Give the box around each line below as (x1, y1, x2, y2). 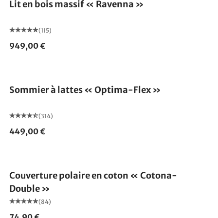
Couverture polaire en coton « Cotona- (9, 169, 177, 181)
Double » (9, 182, 50, 194)
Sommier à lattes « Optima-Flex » (9, 84, 161, 95)
